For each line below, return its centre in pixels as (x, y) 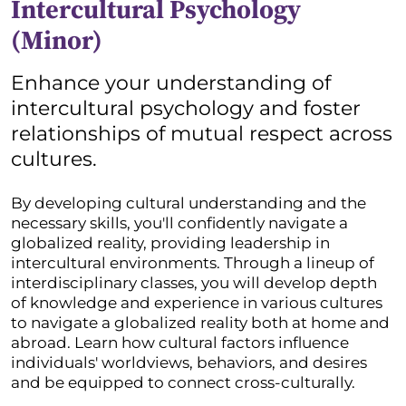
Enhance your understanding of (171, 82)
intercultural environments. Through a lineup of (193, 262)
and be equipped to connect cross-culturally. (183, 382)
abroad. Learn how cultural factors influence (180, 342)
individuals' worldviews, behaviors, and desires (189, 362)
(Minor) (57, 39)
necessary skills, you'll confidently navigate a (179, 222)
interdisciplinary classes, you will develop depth (194, 282)
